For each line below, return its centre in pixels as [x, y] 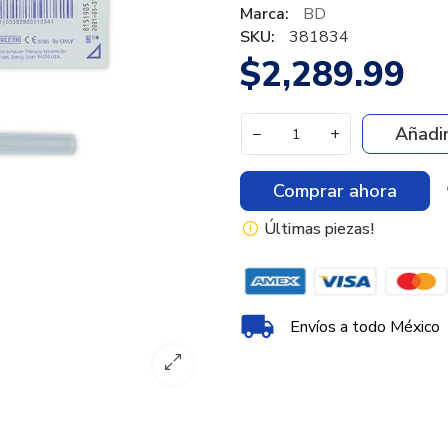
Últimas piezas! [319, 229]
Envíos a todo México [365, 326]
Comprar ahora [335, 191]
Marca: [264, 14]
